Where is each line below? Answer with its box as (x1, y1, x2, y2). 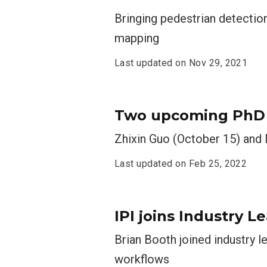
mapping (114, 31, 159, 45)
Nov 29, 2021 (188, 57, 248, 69)
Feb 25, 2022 (188, 158, 247, 169)
